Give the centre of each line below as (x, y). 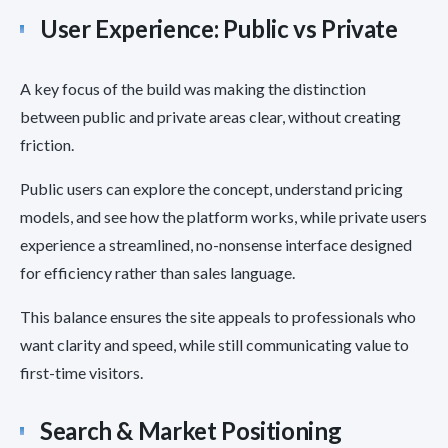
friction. (47, 145)
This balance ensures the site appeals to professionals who (218, 317)
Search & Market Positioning (191, 431)
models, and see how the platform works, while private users (223, 217)
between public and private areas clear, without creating (210, 117)
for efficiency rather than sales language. (157, 273)
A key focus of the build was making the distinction (193, 89)
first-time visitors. (81, 373)
